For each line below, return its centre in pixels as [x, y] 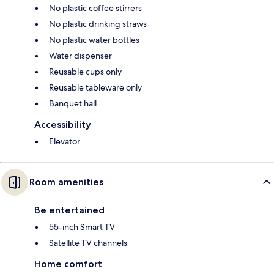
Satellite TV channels [88, 243]
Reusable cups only [85, 71]
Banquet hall [73, 103]
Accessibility [63, 124]
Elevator [65, 141]
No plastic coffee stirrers [95, 8]
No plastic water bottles [94, 39]
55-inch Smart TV [82, 227]
